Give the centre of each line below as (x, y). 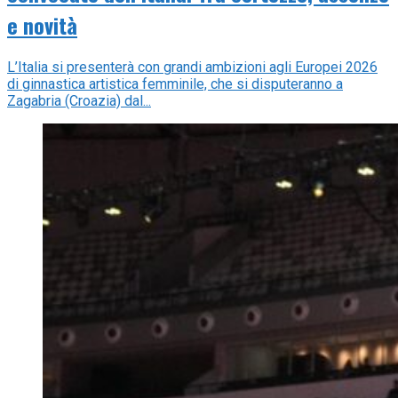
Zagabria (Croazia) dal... (79, 101)
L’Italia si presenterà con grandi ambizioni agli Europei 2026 (192, 68)
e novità (42, 25)
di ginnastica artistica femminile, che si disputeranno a (175, 84)
